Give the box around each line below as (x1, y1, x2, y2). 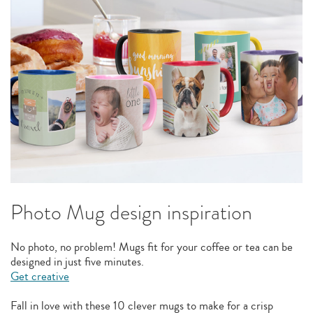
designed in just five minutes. (10, 253, 144, 271)
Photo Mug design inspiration (10, 198, 252, 228)
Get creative (10, 268, 69, 286)
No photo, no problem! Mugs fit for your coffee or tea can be (10, 238, 293, 256)
